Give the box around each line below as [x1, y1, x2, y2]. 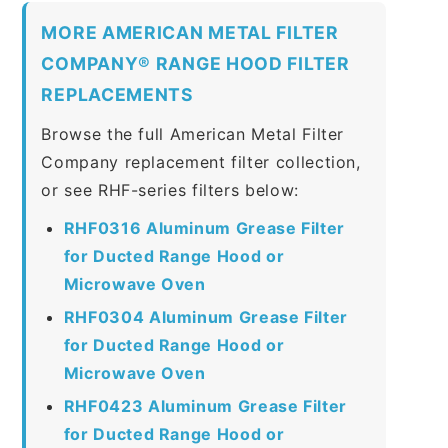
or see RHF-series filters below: [41, 179, 299, 200]
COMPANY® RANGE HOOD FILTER [41, 52, 350, 74]
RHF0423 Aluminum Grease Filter [63, 395, 347, 416]
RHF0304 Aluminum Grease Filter [63, 306, 348, 327]
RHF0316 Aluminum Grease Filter [63, 217, 345, 238]
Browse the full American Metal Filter [41, 123, 345, 144]
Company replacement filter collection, [41, 151, 361, 172]
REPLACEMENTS [41, 83, 194, 105]
